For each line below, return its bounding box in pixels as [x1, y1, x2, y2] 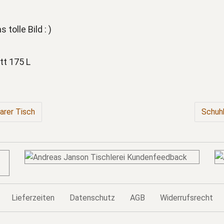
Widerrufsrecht [160, 192, 213, 202]
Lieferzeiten [11, 192, 54, 202]
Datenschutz [69, 192, 115, 202]
